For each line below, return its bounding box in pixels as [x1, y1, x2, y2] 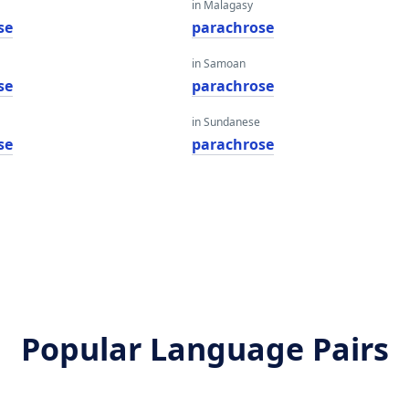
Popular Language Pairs [20, 328, 389, 370]
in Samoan [191, 56, 246, 71]
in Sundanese [191, 114, 260, 130]
